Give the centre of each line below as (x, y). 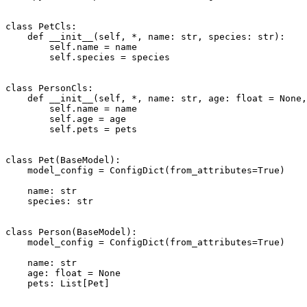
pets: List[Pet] (58, 283)
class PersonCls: (49, 88)
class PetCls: (41, 26)
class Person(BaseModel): (71, 232)
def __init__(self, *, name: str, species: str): (145, 36)
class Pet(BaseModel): (63, 160)
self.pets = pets (71, 129)
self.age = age (66, 119)
